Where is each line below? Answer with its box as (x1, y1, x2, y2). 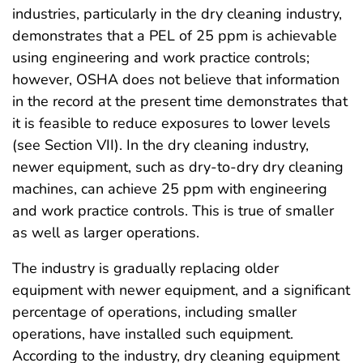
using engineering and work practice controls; (12, 47, 310, 67)
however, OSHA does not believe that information (12, 69, 340, 89)
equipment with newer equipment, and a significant (12, 280, 350, 300)
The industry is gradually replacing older (12, 258, 279, 278)
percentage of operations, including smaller (12, 301, 297, 322)
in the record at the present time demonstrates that (12, 91, 348, 111)
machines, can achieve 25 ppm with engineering (12, 178, 327, 199)
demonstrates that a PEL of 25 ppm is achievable (12, 25, 337, 45)
